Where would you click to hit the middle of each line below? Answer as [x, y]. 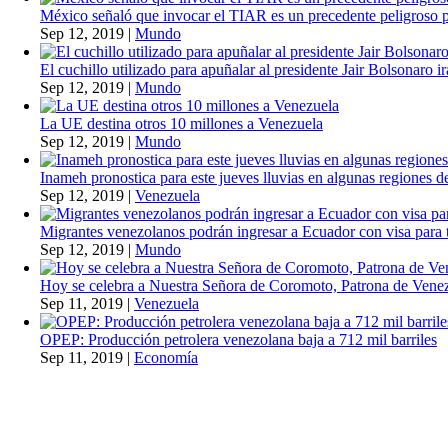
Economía [166, 358]
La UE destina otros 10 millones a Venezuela [181, 124]
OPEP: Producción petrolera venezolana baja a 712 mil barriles [238, 340]
